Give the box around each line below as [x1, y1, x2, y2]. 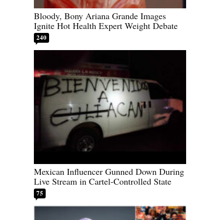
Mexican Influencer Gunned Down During [34, 165, 184, 178]
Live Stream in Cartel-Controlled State [34, 175, 171, 188]
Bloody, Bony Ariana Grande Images [34, 9, 166, 22]
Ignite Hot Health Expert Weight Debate [34, 19, 178, 31]
